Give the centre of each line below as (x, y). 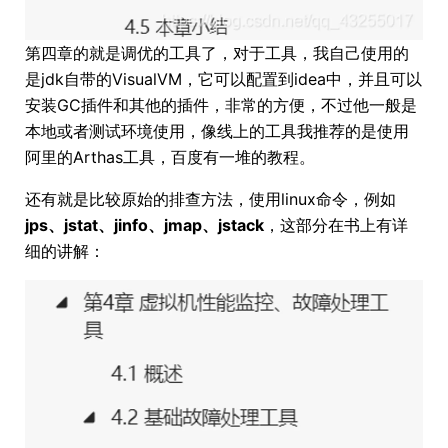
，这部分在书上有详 (336, 224)
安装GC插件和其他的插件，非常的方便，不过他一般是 (221, 104)
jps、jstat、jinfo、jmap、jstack (144, 224)
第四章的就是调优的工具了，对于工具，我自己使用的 (217, 52)
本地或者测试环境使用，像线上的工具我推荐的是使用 (217, 130)
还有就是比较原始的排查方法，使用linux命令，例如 (210, 198)
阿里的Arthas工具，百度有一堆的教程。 (170, 156)
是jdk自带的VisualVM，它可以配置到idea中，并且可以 (223, 78)
